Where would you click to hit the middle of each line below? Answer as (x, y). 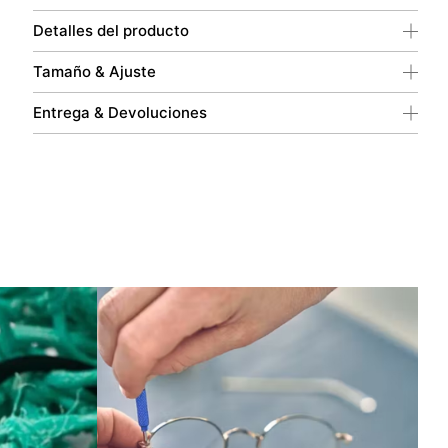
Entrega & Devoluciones (119, 112)
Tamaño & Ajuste (94, 71)
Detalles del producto (110, 30)
